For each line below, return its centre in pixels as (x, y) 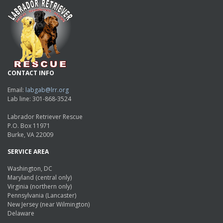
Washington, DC (30, 168)
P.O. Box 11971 (29, 125)
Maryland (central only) (40, 177)
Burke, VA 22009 (30, 134)
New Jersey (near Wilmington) (49, 204)
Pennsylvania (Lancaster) (42, 195)
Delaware (21, 213)
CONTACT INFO (31, 73)
